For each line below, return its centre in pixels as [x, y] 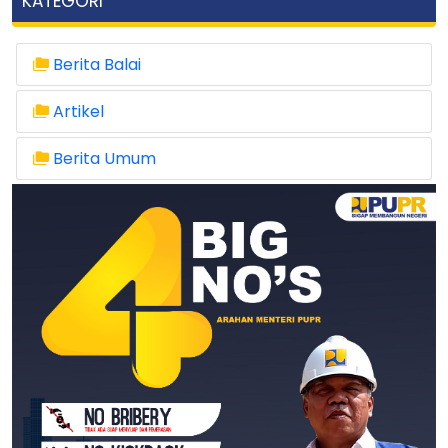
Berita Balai [97, 65]
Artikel [78, 112]
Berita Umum [104, 159]
